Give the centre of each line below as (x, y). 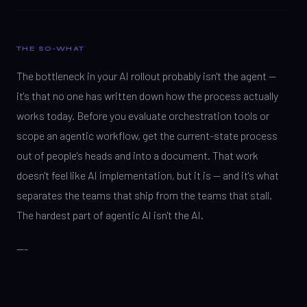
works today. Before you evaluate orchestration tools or (143, 115)
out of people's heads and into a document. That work (137, 155)
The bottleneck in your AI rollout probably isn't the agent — (146, 76)
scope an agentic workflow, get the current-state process (147, 135)
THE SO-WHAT (51, 49)
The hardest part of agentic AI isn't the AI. (110, 215)
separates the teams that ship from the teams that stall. (144, 195)
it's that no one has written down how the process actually (147, 96)
